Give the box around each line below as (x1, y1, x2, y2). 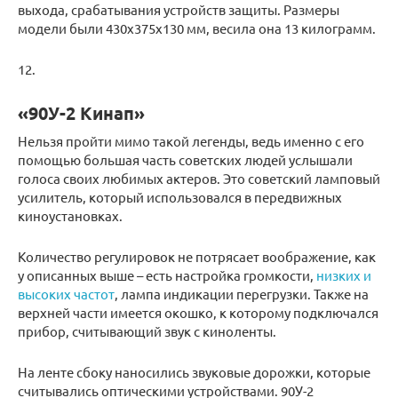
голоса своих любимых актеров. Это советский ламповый (18, 169, 380, 187)
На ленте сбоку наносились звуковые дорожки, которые (18, 362, 370, 380)
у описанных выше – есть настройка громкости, (18, 266, 316, 283)
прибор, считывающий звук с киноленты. (18, 322, 276, 339)
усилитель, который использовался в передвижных (18, 187, 342, 205)
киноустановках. (18, 206, 123, 224)
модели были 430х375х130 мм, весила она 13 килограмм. (18, 19, 376, 36)
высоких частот (18, 284, 115, 302)
